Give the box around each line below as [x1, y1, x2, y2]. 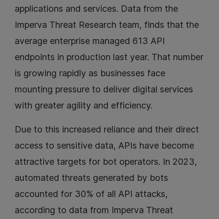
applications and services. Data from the [15, 3, 178, 14]
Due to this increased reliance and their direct [15, 124, 199, 135]
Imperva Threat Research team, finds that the [15, 20, 199, 30]
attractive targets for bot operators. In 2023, [15, 156, 197, 167]
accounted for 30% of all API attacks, [15, 189, 168, 199]
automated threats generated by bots [15, 173, 168, 183]
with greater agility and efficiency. [15, 100, 153, 111]
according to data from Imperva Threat [15, 205, 173, 216]
